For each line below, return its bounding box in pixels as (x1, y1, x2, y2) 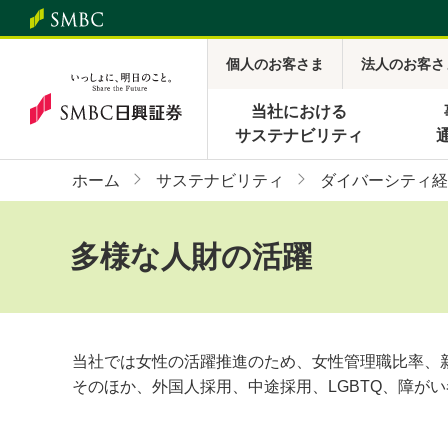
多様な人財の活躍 (70, 240, 312, 274)
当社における (251, 103, 348, 120)
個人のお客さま (226, 55, 324, 72)
